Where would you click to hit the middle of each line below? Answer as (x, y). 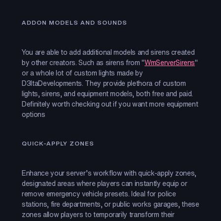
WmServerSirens (170, 62)
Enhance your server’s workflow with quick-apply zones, (109, 173)
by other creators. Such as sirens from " (83, 62)
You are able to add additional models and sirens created (108, 52)
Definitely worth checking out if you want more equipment (110, 104)
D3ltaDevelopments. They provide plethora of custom (104, 83)
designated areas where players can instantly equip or (105, 183)
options (34, 114)
